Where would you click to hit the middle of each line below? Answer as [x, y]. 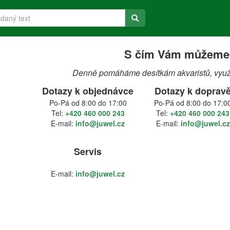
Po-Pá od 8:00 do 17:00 [88, 103]
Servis [88, 151]
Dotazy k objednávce [88, 91]
